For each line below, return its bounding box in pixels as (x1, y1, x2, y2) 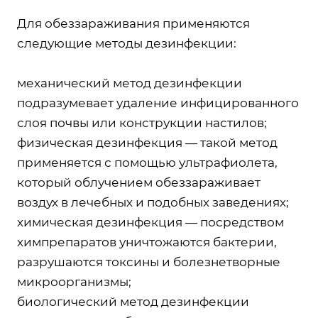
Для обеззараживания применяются (17, 16, 250, 31)
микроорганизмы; (17, 275, 131, 289)
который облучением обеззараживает (17, 175, 261, 190)
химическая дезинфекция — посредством (17, 215, 284, 229)
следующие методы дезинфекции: (17, 36, 236, 50)
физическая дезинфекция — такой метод (17, 136, 278, 150)
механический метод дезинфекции (17, 76, 242, 90)
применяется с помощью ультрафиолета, (17, 155, 278, 170)
